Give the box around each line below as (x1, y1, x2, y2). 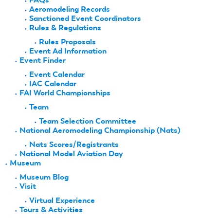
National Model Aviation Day (19, 149, 123, 159)
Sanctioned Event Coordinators (29, 14, 141, 23)
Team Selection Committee (39, 116, 136, 126)
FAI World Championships (19, 88, 110, 98)
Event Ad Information (29, 46, 107, 56)
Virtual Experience (29, 196, 95, 205)
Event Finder (19, 55, 66, 65)
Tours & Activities (19, 205, 83, 215)
